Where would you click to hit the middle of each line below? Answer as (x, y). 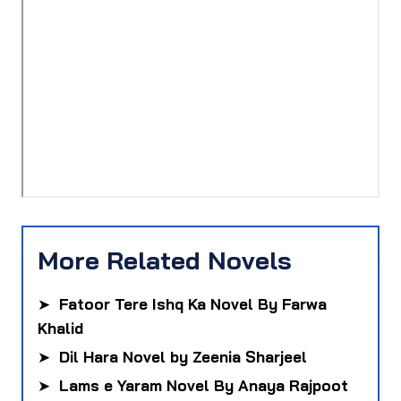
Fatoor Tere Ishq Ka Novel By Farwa (193, 303)
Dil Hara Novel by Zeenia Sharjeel (183, 356)
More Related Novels (165, 260)
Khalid (60, 328)
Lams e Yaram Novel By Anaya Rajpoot (204, 385)
